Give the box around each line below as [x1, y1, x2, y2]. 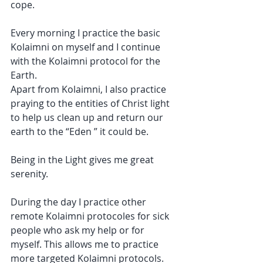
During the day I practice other [11, 195, 149, 208]
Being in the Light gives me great [11, 153, 156, 166]
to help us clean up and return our [11, 111, 166, 124]
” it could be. [92, 125, 149, 138]
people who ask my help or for [11, 224, 147, 237]
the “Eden [49, 125, 92, 138]
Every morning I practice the [11, 26, 137, 39]
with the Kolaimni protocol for [11, 55, 146, 68]
